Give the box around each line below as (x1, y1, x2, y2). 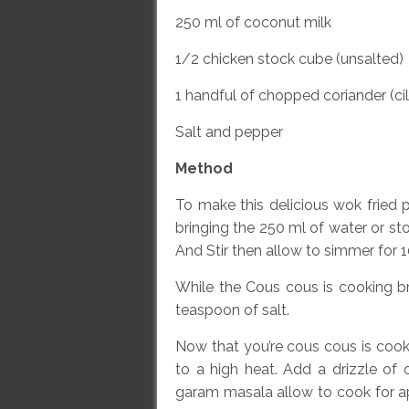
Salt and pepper (175, 123, 283, 141)
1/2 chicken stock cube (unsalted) (175, 50, 404, 68)
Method (175, 160, 233, 177)
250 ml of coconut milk (175, 14, 335, 31)
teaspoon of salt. (175, 301, 289, 319)
